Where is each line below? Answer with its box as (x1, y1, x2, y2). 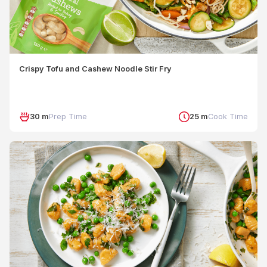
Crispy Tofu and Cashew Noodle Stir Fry (19, 64, 172, 73)
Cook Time (208, 112, 248, 121)
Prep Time (49, 112, 87, 121)
